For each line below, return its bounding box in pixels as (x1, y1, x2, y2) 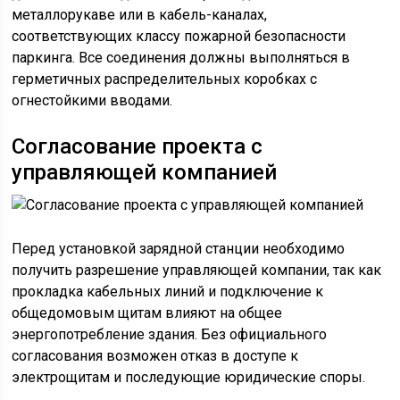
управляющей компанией (12, 160, 278, 185)
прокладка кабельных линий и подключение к (12, 283, 324, 300)
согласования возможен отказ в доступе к (12, 347, 299, 364)
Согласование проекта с (12, 134, 263, 159)
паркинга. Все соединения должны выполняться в (12, 49, 351, 66)
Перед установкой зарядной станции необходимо (12, 240, 346, 257)
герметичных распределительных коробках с (12, 71, 318, 87)
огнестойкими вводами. (12, 92, 173, 109)
